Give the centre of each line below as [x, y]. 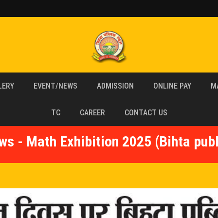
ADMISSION [115, 86]
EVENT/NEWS [55, 86]
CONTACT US [146, 113]
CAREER [92, 113]
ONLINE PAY [172, 86]
